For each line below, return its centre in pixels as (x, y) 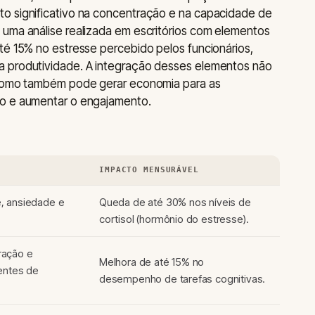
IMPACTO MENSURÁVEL (149, 170)
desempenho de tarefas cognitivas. (182, 279)
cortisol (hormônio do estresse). (174, 219)
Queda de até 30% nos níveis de (175, 202)
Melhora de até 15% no (152, 262)
